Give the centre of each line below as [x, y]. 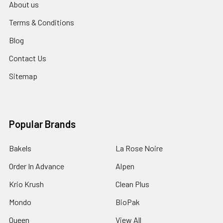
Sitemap [23, 76]
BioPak [128, 202]
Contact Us [28, 58]
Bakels [20, 148]
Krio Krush [26, 184]
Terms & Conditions [42, 22]
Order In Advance [37, 166]
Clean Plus [132, 184]
